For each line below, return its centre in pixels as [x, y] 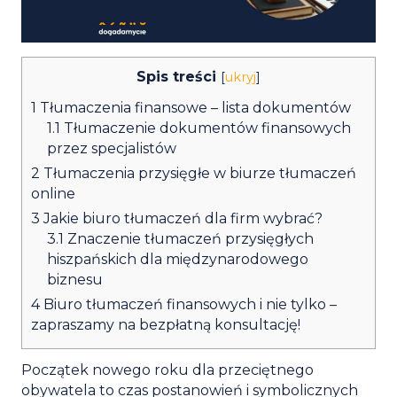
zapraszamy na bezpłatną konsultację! [166, 324]
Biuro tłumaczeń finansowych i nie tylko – [188, 304]
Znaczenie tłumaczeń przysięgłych [189, 238]
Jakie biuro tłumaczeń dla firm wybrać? [181, 218]
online [53, 193]
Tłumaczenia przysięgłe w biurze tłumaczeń [198, 173]
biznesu [75, 279]
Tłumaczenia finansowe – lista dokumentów [194, 107]
